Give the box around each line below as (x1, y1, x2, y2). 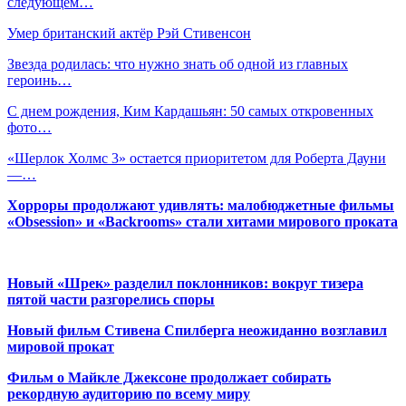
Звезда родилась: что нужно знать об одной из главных (7, 56, 348, 72)
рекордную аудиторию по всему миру (7, 386, 250, 402)
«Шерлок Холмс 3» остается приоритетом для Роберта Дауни (7, 150, 386, 167)
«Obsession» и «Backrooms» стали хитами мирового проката (7, 214, 398, 230)
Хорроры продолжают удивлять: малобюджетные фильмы (7, 198, 394, 214)
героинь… (7, 72, 72, 89)
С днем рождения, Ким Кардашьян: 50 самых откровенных (7, 103, 373, 120)
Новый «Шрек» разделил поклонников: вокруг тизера (7, 275, 363, 292)
